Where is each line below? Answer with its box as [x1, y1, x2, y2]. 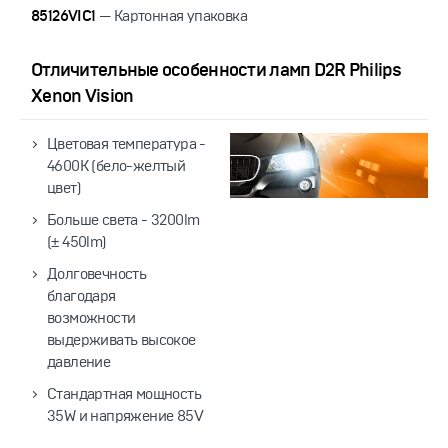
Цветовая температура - [47, 135, 206, 154]
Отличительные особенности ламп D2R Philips [31, 59, 402, 82]
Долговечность [47, 265, 147, 284]
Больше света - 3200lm [47, 211, 200, 230]
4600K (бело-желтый [47, 157, 186, 176]
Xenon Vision [31, 85, 134, 108]
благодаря [47, 287, 116, 306]
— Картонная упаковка [95, 7, 248, 26]
